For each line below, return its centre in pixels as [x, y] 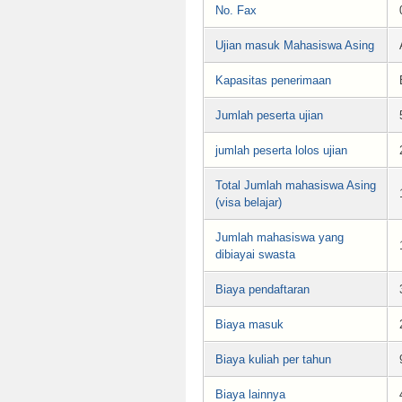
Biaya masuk [249, 325]
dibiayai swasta [255, 255]
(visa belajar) [249, 203]
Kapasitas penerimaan [273, 81]
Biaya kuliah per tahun [273, 360]
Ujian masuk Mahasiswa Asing [295, 46]
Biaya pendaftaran [262, 290]
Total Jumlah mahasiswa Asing [296, 186]
